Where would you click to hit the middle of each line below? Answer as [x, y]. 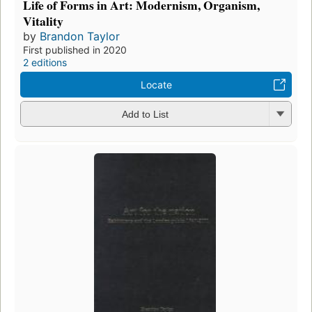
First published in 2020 [75, 49]
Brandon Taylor [80, 36]
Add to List [145, 115]
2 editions [45, 62]
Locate [156, 84]
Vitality [43, 21]
